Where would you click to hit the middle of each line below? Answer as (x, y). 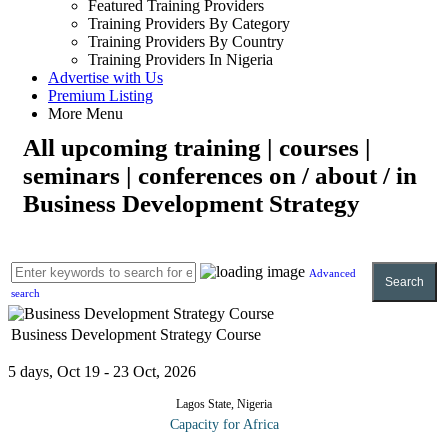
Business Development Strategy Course (136, 334)
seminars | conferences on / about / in (220, 175)
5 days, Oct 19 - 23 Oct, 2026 (106, 371)
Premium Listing (100, 95)
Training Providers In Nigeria (180, 59)
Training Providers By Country (186, 41)
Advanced (332, 273)
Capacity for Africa (224, 424)
